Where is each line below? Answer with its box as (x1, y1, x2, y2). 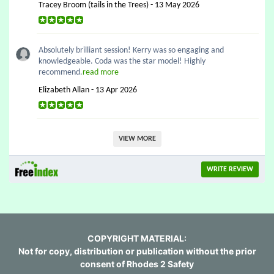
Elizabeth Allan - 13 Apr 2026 (39, 86, 137, 95)
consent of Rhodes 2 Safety (80, 259, 194, 269)
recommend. (39, 68, 83, 77)
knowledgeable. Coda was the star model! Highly (39, 57, 206, 66)
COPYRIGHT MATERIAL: (87, 233, 187, 243)
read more (83, 68, 119, 77)
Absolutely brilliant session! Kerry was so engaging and (39, 46, 224, 55)
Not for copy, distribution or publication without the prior (18, 246, 256, 256)
